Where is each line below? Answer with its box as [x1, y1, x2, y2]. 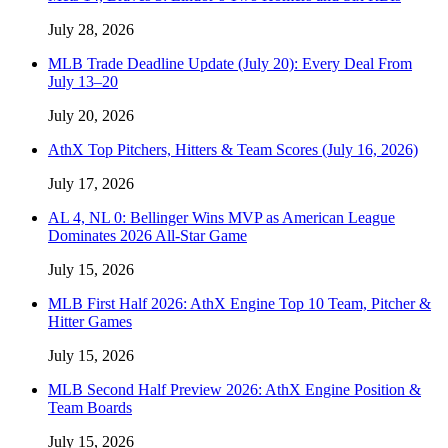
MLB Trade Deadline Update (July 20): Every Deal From [48, 54, 412, 72]
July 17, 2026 [48, 174, 134, 192]
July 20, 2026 [48, 106, 134, 124]
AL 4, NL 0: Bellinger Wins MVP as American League [48, 208, 395, 226]
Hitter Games [48, 312, 132, 330]
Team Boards [48, 398, 132, 416]
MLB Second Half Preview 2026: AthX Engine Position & [48, 380, 421, 398]
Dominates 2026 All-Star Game [48, 226, 247, 244]
